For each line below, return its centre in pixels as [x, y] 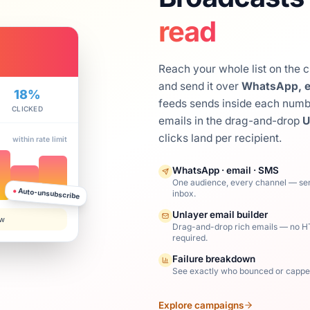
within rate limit [40, 139]
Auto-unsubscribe [48, 193]
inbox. [184, 193]
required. [190, 238]
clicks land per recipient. [220, 138]
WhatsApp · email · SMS [225, 170]
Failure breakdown [213, 259]
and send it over [200, 86]
